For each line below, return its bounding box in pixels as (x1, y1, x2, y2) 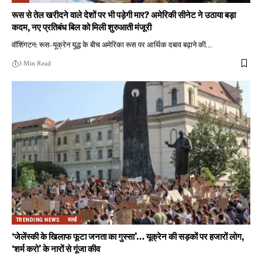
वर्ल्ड (67, 216, 77, 223)
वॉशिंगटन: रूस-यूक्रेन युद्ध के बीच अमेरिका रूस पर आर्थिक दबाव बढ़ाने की (12, 40, 206, 50)
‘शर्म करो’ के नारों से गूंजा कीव (12, 242, 100, 255)
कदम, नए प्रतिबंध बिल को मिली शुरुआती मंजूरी (12, 20, 151, 33)
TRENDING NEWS (16, 216, 60, 223)
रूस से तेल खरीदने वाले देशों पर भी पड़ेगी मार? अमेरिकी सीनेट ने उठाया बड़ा (12, 8, 236, 21)
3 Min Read (19, 58, 51, 68)
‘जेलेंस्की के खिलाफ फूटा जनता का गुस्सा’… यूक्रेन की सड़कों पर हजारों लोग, (12, 230, 244, 243)
